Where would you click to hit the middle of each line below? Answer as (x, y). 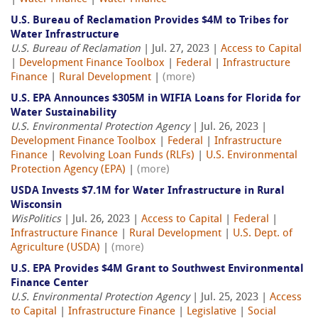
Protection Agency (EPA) (68, 170)
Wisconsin (36, 206)
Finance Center (50, 284)
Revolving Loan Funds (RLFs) (127, 156)
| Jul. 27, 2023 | (181, 50)
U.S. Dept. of (263, 234)
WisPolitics (36, 220)
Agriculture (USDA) (55, 248)
